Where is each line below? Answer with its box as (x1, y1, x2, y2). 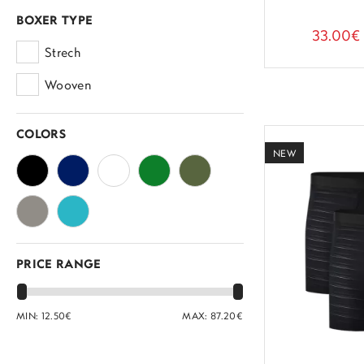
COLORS (16, 129, 66, 141)
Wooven (45, 80, 91, 93)
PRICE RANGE (16, 259, 102, 271)
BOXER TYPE (16, 15, 93, 28)
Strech (45, 47, 80, 60)
